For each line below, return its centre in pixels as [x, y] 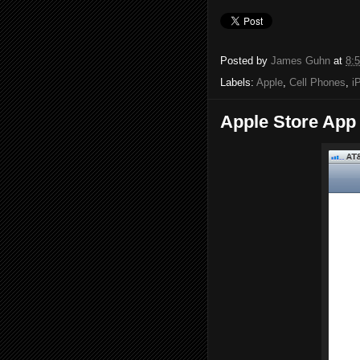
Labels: [238, 82]
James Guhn [301, 60]
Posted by [245, 60]
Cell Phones [317, 82]
